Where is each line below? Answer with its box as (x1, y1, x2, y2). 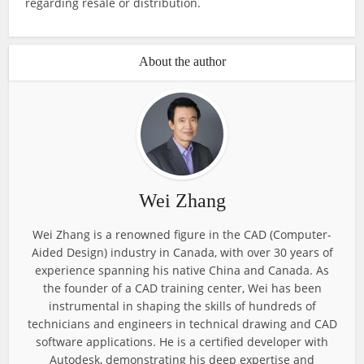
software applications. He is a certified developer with (36, 334, 328, 349)
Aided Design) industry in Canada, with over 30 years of (31, 245, 333, 260)
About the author (138, 54, 226, 68)
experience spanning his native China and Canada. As (35, 262, 329, 278)
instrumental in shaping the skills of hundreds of (48, 298, 316, 314)
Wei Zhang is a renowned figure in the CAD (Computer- (32, 227, 331, 242)
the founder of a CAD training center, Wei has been (42, 280, 322, 296)
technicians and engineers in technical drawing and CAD (27, 316, 337, 331)
